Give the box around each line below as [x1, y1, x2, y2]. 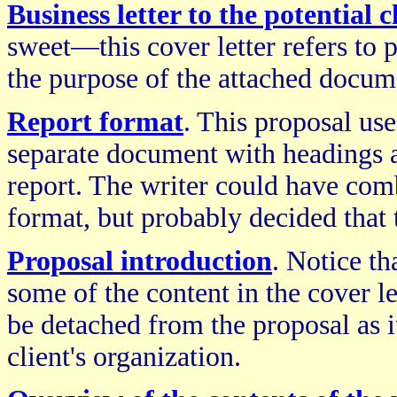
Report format [7, 105, 183, 137]
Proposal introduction [7, 245, 272, 276]
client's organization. [7, 340, 241, 372]
